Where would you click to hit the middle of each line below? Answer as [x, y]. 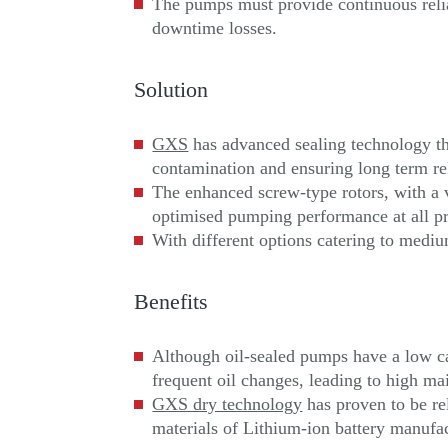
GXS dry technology [227, 403]
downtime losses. [215, 27]
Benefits [171, 301]
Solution [171, 89]
